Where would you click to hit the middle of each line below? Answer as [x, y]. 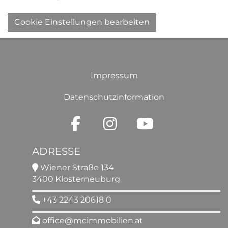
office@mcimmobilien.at [93, 221]
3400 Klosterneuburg [76, 179]
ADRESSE [56, 151]
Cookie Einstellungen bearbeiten [82, 22]
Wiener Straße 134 [76, 168]
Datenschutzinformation [114, 97]
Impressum [114, 76]
